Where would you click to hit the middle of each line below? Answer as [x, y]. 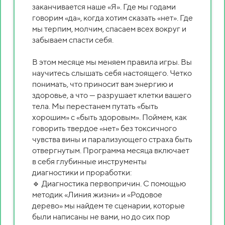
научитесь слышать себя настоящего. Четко [112, 73]
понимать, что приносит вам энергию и [103, 84]
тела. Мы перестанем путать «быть [95, 106]
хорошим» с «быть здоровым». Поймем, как [109, 117]
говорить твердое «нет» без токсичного [104, 128]
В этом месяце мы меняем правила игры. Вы [112, 62]
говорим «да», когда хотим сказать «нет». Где [113, 18]
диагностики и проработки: [82, 172]
